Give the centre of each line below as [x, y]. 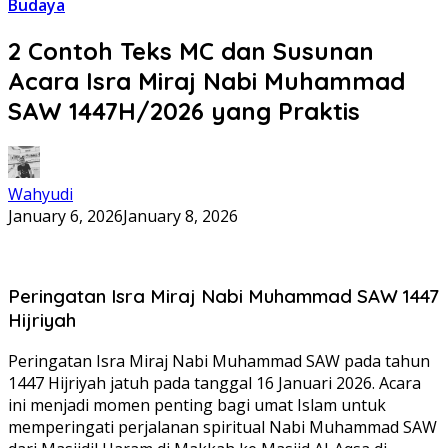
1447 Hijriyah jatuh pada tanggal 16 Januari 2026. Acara [214, 383]
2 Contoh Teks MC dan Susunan [191, 50]
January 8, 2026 [180, 215]
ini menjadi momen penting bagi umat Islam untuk [197, 405]
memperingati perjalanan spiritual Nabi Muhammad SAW [222, 427]
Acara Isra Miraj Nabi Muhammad [206, 80]
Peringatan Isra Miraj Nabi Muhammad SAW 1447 [223, 295]
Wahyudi [40, 193]
